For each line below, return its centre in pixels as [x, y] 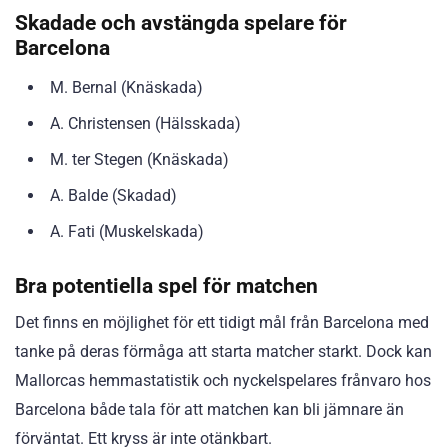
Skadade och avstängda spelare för [181, 23]
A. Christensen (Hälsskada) [145, 124]
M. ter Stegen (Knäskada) [139, 160]
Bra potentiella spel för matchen [166, 286]
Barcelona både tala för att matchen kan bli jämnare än [209, 410]
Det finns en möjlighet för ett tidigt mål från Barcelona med [222, 323]
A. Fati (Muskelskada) [127, 232]
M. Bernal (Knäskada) [126, 88]
